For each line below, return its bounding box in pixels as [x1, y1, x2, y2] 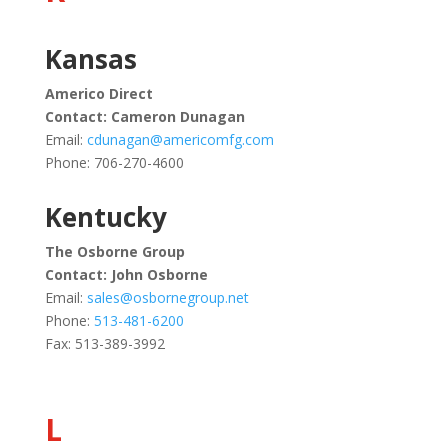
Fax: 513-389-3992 [44, 334, 165, 353]
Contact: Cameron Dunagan [44, 107, 245, 126]
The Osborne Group [44, 242, 185, 261]
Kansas [44, 41, 137, 77]
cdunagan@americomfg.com [86, 130, 274, 149]
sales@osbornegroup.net [86, 288, 249, 307]
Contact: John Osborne [44, 265, 208, 284]
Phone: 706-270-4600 [44, 153, 184, 172]
